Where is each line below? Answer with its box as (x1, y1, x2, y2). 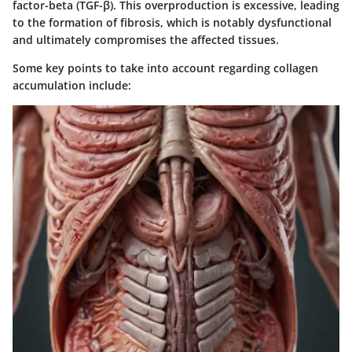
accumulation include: (13, 77, 131, 93)
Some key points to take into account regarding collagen (13, 60, 318, 75)
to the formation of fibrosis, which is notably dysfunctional (13, 14, 332, 30)
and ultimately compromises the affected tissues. (13, 31, 279, 47)
